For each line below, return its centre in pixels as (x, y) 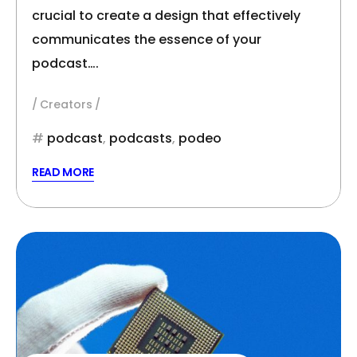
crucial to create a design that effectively (166, 16)
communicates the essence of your (147, 40)
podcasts (141, 139)
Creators (66, 105)
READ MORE (63, 173)
